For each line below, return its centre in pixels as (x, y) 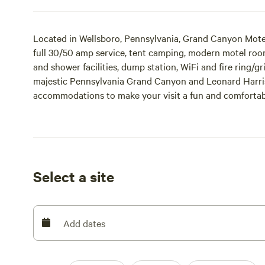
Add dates (84, 223)
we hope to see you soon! (85, 109)
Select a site (74, 176)
